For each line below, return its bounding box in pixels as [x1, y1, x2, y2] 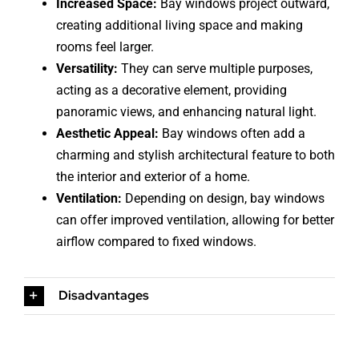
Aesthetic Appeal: [55, 125, 159, 141]
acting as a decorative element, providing [55, 82, 287, 98]
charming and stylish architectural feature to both [55, 147, 335, 163]
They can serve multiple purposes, [120, 60, 313, 76]
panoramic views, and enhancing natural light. [55, 103, 317, 119]
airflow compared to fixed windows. [55, 233, 256, 249]
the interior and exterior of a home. [55, 168, 250, 184]
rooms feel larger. [55, 38, 154, 54]
